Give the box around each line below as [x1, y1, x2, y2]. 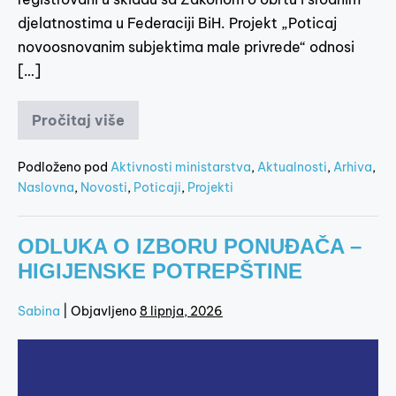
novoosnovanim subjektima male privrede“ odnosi [18, 37, 354, 56]
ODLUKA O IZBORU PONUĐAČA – [18, 233, 362, 258]
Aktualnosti [257, 158, 327, 175]
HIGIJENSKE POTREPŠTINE [18, 258, 302, 283]
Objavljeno [71, 302, 140, 319]
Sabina [18, 302, 60, 319]
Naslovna [18, 179, 74, 195]
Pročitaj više [32, 110, 125, 129]
